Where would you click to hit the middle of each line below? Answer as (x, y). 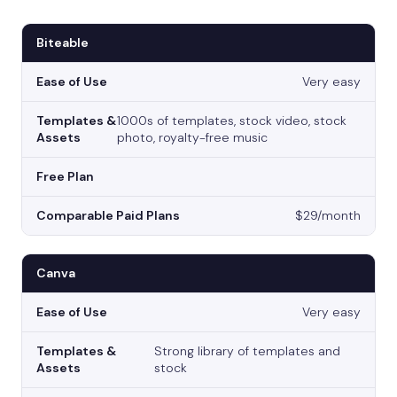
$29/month (328, 216)
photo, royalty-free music (192, 138)
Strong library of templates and (247, 351)
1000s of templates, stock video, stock (231, 121)
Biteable (62, 43)
